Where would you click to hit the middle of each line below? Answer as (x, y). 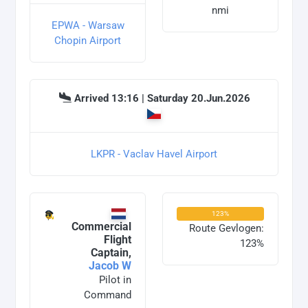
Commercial (101, 227)
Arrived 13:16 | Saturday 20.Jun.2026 (162, 99)
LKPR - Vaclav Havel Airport (154, 154)
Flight (118, 240)
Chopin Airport (88, 41)
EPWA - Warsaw (88, 26)
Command (108, 295)
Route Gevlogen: (227, 229)
